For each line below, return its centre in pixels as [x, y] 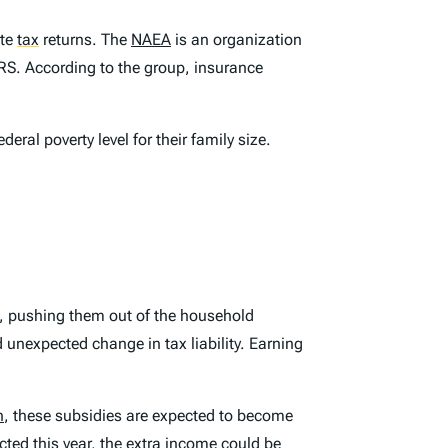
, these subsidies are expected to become [148, 415]
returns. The [85, 39]
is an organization [236, 39]
